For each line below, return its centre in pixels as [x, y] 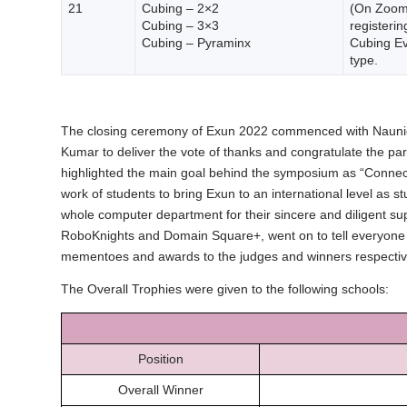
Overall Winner [160, 389]
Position [160, 358]
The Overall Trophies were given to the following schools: [225, 289]
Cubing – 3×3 [180, 25]
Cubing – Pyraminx [196, 43]
